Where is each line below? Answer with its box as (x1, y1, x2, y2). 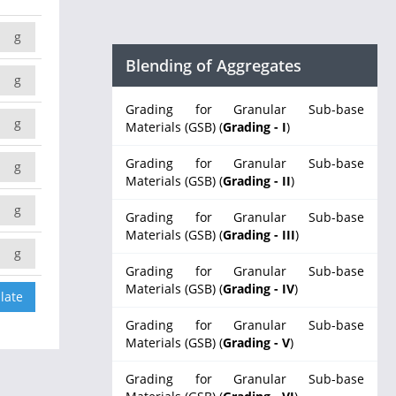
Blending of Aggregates (126, 55, 301, 76)
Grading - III (223, 226, 295, 243)
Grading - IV (223, 280, 294, 297)
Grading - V (223, 334, 290, 351)
